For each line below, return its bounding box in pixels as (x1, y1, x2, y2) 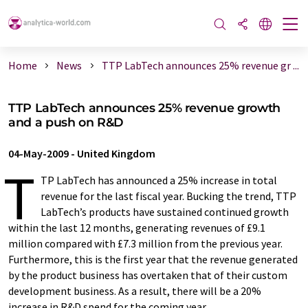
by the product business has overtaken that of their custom (8, 268, 287, 282)
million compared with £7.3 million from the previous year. (8, 236, 283, 250)
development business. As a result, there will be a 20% (8, 284, 261, 298)
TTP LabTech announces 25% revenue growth (8, 100, 280, 115)
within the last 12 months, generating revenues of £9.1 (8, 221, 265, 234)
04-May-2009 (8, 146, 69, 160)
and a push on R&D (8, 115, 124, 129)
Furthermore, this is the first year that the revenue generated (8, 252, 298, 266)
